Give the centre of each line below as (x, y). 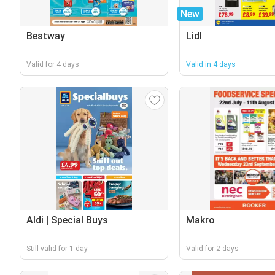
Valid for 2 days (212, 249)
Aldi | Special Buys (67, 220)
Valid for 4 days (53, 64)
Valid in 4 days (211, 64)
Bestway (46, 36)
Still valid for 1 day (57, 249)
